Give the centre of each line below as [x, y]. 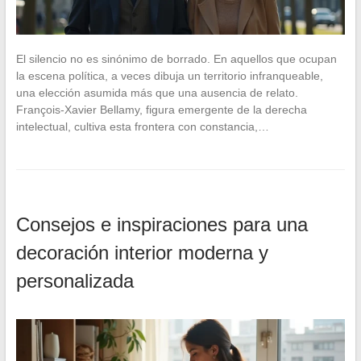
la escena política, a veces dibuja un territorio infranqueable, [169, 75]
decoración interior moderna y [142, 252]
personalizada [75, 280]
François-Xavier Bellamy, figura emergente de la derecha [161, 109]
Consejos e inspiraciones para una [162, 224]
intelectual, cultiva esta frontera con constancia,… [142, 126]
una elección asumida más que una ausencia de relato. [157, 92]
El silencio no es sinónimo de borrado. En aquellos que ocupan [176, 58]
